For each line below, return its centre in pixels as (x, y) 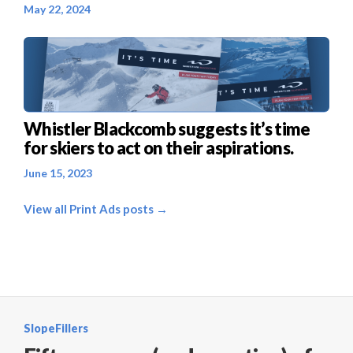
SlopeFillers (56, 328)
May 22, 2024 (57, 9)
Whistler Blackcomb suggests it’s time (167, 129)
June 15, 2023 (58, 173)
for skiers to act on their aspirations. (159, 148)
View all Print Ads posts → (96, 209)
